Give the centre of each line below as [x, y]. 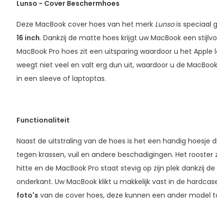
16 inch [28, 38]
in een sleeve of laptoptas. [61, 78]
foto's [27, 195]
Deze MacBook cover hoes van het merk [85, 24]
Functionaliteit [43, 120]
